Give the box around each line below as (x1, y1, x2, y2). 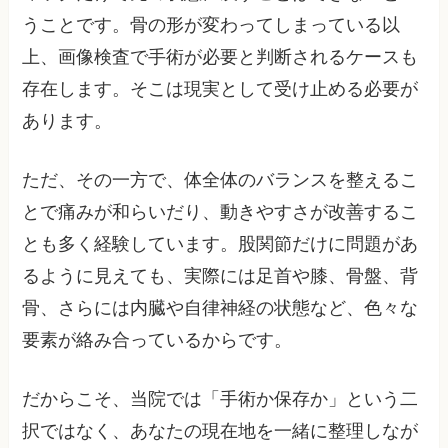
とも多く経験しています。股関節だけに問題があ (22, 234, 419, 255)
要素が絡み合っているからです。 (22, 330, 293, 351)
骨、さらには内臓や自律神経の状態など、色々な (22, 298, 419, 319)
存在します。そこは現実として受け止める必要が (22, 79, 419, 100)
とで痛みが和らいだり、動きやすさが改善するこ (22, 202, 419, 223)
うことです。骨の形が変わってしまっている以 (22, 15, 401, 36)
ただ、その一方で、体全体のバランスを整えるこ (22, 170, 419, 191)
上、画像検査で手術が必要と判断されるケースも (22, 47, 419, 68)
